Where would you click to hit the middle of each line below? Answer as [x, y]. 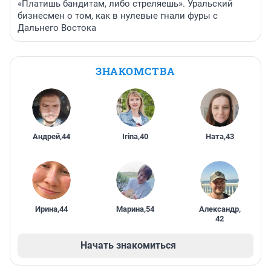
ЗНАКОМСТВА [135, 71]
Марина [130, 209]
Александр [219, 209]
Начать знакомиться [128, 245]
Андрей [46, 136]
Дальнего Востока [57, 28]
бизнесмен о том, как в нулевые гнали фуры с [118, 15]
